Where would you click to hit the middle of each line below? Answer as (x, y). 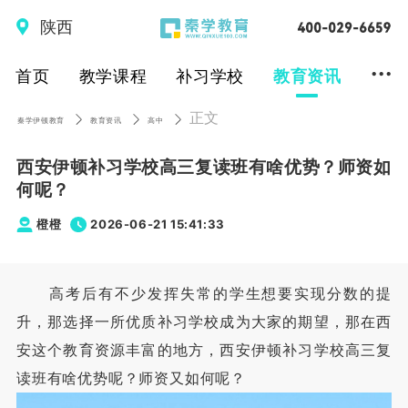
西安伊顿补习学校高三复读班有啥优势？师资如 (204, 166)
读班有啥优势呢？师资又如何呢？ (131, 379)
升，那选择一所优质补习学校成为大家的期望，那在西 (204, 322)
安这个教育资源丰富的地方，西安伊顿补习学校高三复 (204, 351)
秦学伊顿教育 (41, 121)
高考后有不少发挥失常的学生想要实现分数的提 (204, 294)
